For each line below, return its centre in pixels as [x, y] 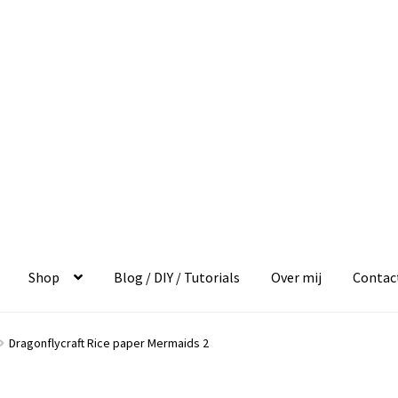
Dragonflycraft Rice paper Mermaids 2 [108, 342]
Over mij [297, 278]
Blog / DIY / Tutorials [177, 278]
